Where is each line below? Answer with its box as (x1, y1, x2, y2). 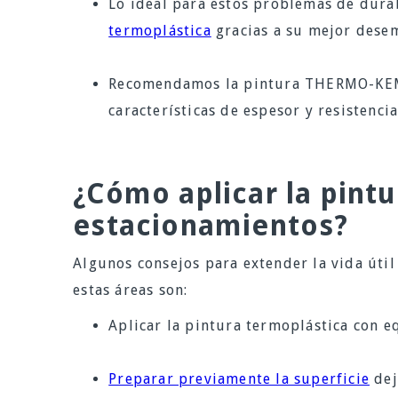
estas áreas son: (73, 282, 188, 299)
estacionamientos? (73, 209, 349, 243)
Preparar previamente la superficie (108, 370, 370, 388)
